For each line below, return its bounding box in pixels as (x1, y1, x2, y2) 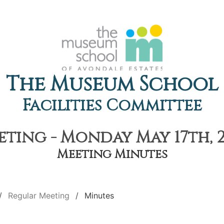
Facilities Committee (22, 95, 202, 116)
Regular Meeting (8, 190, 69, 200)
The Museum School (5, 71, 218, 98)
